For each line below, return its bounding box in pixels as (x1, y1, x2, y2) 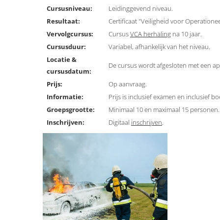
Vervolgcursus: (47, 29, 93, 39)
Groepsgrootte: (47, 105, 95, 114)
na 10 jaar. (171, 29, 202, 39)
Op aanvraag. (109, 80, 147, 89)
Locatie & (47, 55, 77, 64)
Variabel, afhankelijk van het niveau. (109, 42, 210, 52)
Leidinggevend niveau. (109, 4, 173, 13)
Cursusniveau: (47, 4, 92, 13)
